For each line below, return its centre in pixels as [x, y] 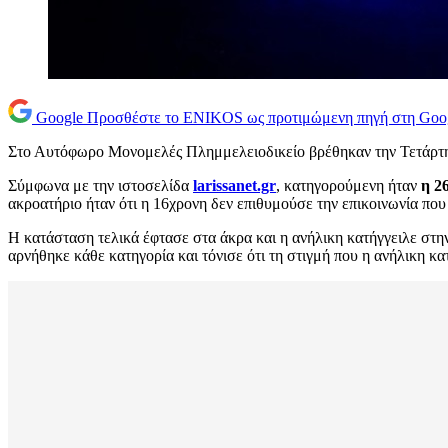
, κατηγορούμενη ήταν [348, 186]
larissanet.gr [234, 186]
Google [59, 118]
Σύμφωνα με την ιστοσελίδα [100, 186]
